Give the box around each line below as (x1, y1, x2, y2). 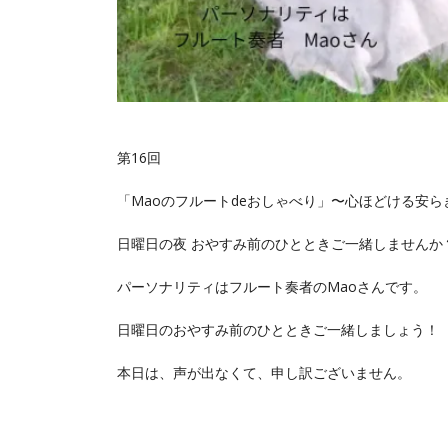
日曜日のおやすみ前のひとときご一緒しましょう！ (117, 320, 439, 340)
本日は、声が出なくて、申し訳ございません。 (117, 363, 411, 383)
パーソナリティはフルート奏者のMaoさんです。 (117, 277, 427, 297)
